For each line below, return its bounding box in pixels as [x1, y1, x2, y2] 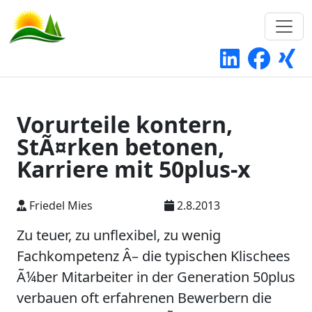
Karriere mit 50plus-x [17, 154, 251, 184]
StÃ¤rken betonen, [17, 132, 224, 162]
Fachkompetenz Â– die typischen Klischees [17, 247, 290, 265]
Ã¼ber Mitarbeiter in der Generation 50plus [17, 267, 295, 286]
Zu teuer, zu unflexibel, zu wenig [17, 226, 221, 244]
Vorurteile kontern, [17, 109, 233, 139]
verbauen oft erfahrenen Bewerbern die [17, 288, 272, 307]
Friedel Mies [26, 198, 93, 213]
